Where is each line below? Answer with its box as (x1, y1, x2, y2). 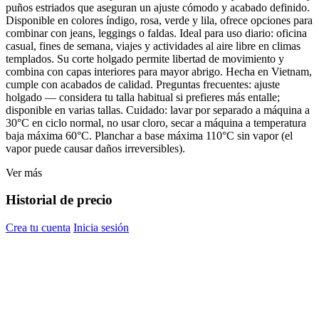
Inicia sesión (73, 221, 129, 234)
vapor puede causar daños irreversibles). (6, 142, 185, 155)
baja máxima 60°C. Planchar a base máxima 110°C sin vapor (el (6, 129, 293, 142)
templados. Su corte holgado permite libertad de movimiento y (6, 52, 284, 65)
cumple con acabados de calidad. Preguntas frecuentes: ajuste (6, 78, 280, 90)
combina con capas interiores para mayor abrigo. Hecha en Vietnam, (6, 65, 312, 78)
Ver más (6, 166, 42, 179)
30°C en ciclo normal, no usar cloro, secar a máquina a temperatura (6, 116, 306, 129)
